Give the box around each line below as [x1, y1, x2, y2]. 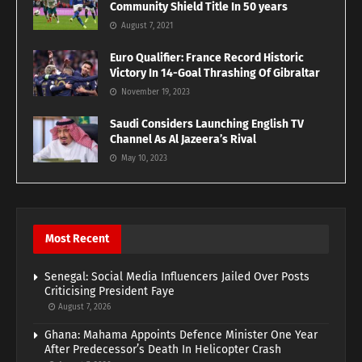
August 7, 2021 [119, 20, 173, 31]
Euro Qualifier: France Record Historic [110, 50, 304, 65]
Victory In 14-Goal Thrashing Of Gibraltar [110, 65, 322, 80]
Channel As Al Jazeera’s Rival [110, 132, 256, 146]
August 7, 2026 [56, 301, 111, 312]
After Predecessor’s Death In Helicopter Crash [44, 342, 281, 356]
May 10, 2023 [119, 153, 167, 163]
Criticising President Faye [44, 284, 175, 298]
